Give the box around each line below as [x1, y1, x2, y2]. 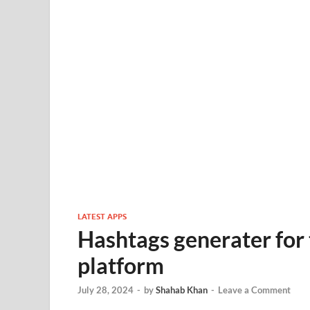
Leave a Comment [218, 284, 291, 296]
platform [77, 252, 164, 279]
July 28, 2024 [77, 284, 134, 296]
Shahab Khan [156, 284, 208, 296]
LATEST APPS [77, 212, 127, 221]
